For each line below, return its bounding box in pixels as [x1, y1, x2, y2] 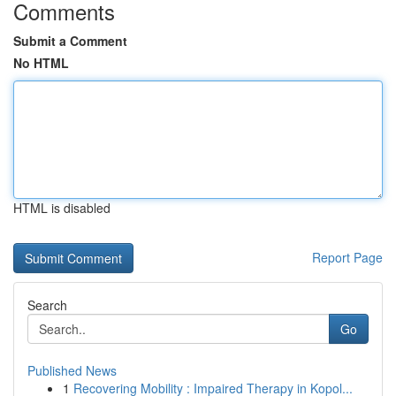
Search [27, 296, 67, 314]
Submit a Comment [13, 32, 127, 49]
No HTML [13, 54, 69, 72]
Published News [27, 362, 117, 379]
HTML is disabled [13, 199, 110, 217]
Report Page [312, 248, 383, 266]
